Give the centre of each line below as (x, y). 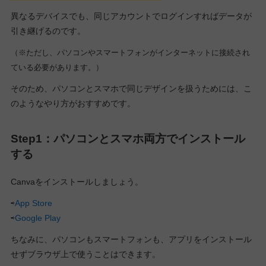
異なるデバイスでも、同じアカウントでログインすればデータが (131, 16)
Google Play (37, 218)
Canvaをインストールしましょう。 (77, 181)
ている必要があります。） (57, 68)
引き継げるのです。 (48, 31)
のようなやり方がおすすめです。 (73, 104)
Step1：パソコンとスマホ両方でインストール (128, 139)
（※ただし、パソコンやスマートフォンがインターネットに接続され (130, 53)
